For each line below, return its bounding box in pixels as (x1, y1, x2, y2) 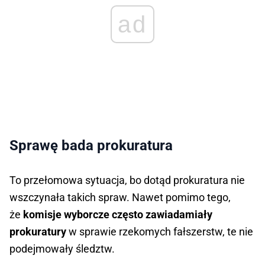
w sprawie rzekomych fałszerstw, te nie (66, 225, 253, 238)
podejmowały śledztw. (9, 243, 115, 256)
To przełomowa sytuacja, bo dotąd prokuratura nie (9, 174, 245, 187)
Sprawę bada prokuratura (9, 137, 173, 154)
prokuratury (9, 225, 66, 238)
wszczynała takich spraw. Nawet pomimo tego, (9, 191, 231, 204)
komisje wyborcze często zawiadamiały (23, 208, 212, 221)
